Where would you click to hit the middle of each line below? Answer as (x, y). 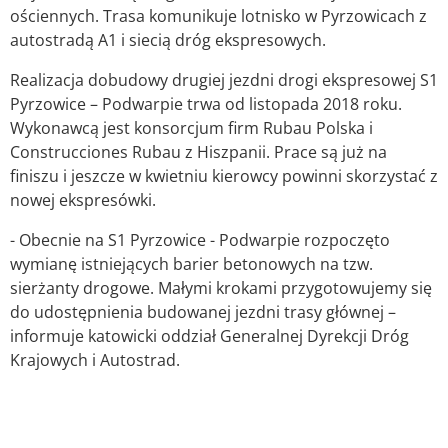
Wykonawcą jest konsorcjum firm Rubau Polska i (191, 127)
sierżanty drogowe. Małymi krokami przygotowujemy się (221, 287)
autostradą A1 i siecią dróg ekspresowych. (168, 39)
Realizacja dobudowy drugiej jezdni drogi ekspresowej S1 (224, 79)
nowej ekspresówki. (83, 199)
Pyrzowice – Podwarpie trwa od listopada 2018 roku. (206, 103)
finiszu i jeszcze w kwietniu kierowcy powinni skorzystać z (224, 175)
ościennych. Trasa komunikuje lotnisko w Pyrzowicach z (218, 15)
